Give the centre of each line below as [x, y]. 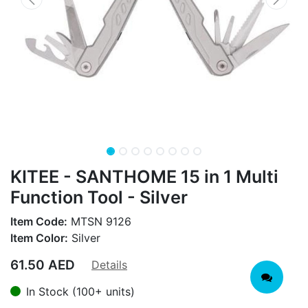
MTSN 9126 [99, 221]
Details [109, 264]
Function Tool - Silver [99, 197]
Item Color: [39, 238]
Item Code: [39, 221]
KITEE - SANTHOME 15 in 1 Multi [144, 176]
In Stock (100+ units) [80, 291]
